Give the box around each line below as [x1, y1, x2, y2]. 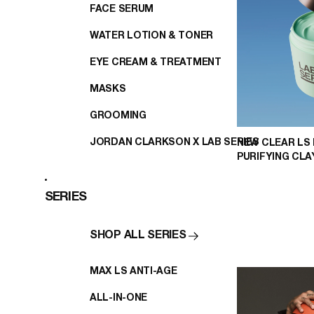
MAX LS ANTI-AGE [90, 266, 177, 276]
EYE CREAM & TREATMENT [90, 57, 221, 67]
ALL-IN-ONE [90, 293, 147, 303]
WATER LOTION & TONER [90, 31, 213, 41]
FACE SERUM [90, 4, 153, 14]
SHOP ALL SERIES [90, 231, 186, 241]
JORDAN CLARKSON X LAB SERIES [90, 137, 259, 147]
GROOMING [90, 111, 146, 121]
